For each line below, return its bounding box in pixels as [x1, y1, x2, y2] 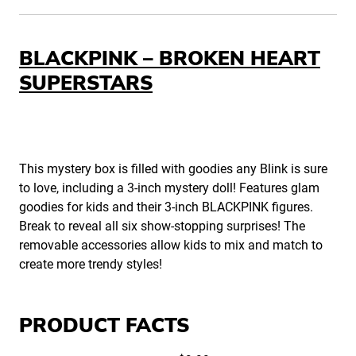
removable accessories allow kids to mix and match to [19, 238, 323, 253]
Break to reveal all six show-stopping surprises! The [19, 219, 305, 234]
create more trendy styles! [19, 257, 162, 273]
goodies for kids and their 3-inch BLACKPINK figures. [19, 199, 313, 215]
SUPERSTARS [19, 70, 153, 98]
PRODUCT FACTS [19, 312, 189, 340]
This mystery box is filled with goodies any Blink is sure [19, 161, 327, 177]
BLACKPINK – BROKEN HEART [19, 45, 320, 73]
